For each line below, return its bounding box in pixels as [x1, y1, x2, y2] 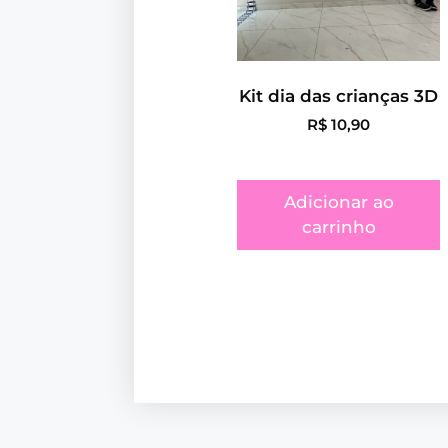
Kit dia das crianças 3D [239, 86, 439, 106]
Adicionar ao [283, 191, 394, 212]
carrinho [301, 216, 376, 237]
